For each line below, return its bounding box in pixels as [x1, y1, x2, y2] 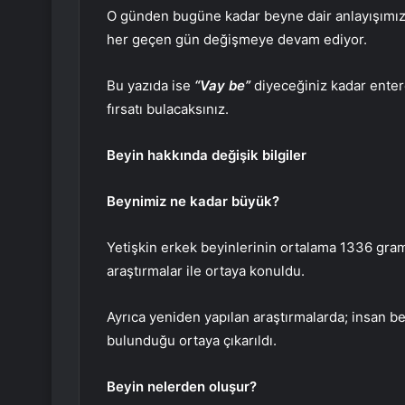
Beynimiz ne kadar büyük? [107, 193, 279, 211]
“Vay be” [194, 77, 250, 95]
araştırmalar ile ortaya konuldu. [107, 262, 305, 280]
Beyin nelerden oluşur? [107, 378, 257, 396]
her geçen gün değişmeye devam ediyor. [107, 31, 367, 49]
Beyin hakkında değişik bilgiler [107, 146, 306, 165]
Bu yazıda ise [107, 77, 194, 95]
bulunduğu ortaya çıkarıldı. [107, 332, 277, 350]
